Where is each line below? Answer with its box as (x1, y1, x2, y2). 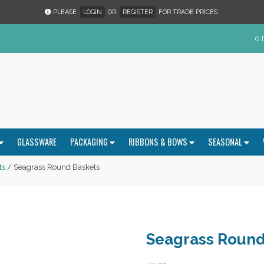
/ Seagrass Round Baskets (5, 162, 100, 171)
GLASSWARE (17, 136, 57, 148)
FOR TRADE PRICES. (157, 8, 219, 16)
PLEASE (51, 8, 78, 16)
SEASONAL (208, 136, 245, 148)
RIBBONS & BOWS (128, 136, 190, 148)
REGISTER (122, 8, 153, 16)
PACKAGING (70, 136, 110, 148)
